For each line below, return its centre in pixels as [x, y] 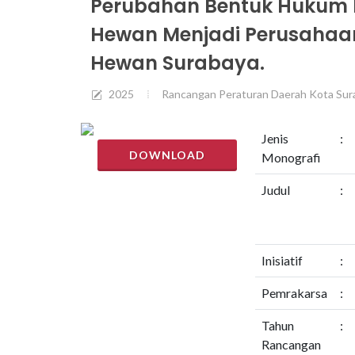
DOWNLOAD [167, 155]
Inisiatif [282, 260]
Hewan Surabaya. [177, 63]
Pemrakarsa [294, 293]
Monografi [291, 157]
